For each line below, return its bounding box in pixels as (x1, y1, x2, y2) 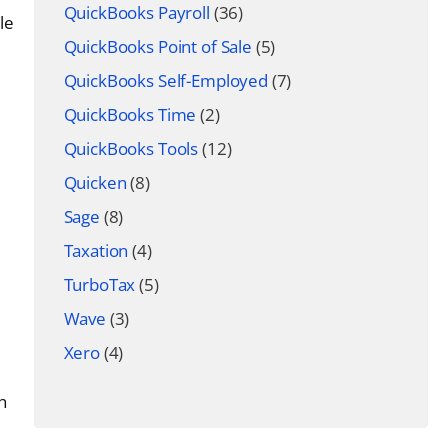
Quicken (63, 171, 127, 194)
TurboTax (63, 273, 136, 296)
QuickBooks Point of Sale (63, 35, 252, 58)
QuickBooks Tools (63, 137, 199, 160)
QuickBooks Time (63, 103, 197, 126)
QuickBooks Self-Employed (63, 69, 268, 92)
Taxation (63, 239, 129, 262)
